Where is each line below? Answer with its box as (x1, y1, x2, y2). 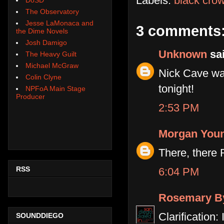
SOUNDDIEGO (16, 211, 63, 220)
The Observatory (25, 7, 79, 15)
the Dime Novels (16, 26, 68, 35)
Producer (16, 92, 45, 100)
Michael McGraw (25, 61, 78, 69)
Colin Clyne (25, 72, 61, 81)
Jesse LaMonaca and (25, 18, 93, 27)
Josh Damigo (25, 38, 67, 46)
